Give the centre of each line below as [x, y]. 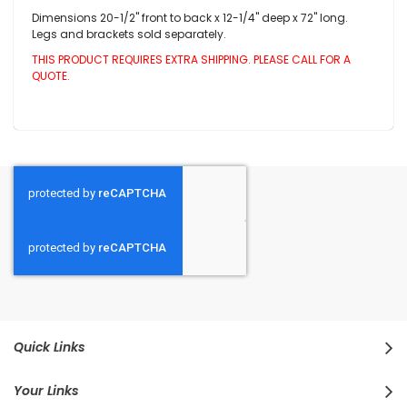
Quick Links [50, 347]
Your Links [46, 391]
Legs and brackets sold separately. [129, 34]
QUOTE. [51, 76]
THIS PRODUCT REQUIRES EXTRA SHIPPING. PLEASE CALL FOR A [191, 60]
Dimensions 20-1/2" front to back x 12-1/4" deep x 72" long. [190, 18]
